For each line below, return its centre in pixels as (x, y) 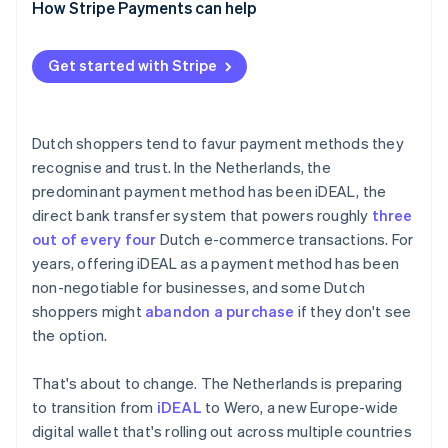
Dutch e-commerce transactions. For (285, 239)
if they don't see (353, 311)
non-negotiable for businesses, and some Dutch (199, 287)
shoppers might (88, 311)
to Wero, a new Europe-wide (300, 407)
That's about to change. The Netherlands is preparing (217, 383)
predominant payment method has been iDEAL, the (209, 191)
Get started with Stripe (132, 65)
